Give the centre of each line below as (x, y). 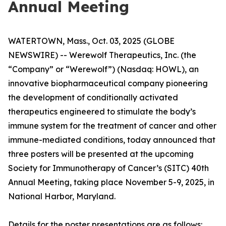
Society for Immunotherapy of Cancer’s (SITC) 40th (108, 168)
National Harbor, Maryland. (62, 196)
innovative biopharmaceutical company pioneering (108, 83)
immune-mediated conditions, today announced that (112, 140)
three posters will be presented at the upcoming (101, 154)
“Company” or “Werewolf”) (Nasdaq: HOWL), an (103, 69)
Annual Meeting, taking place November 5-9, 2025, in (111, 182)
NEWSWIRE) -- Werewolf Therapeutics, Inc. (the (102, 55)
